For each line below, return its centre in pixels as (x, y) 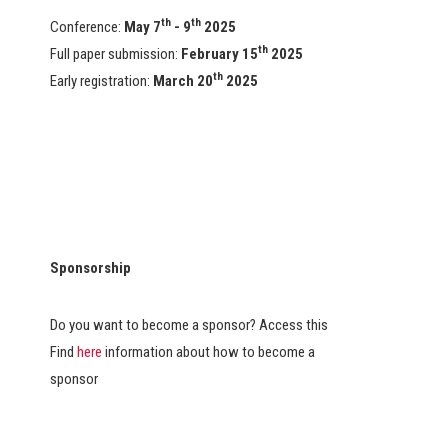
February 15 (218, 54)
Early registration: (101, 81)
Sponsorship (90, 268)
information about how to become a (210, 352)
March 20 (183, 81)
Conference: (87, 27)
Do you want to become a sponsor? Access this (189, 325)
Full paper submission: (114, 54)
